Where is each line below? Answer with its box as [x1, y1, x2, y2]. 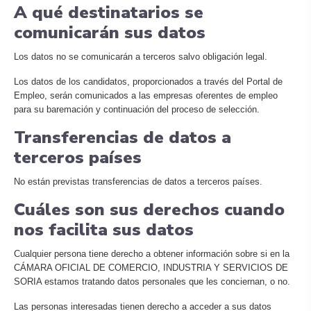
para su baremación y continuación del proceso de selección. [14, 104, 260, 115]
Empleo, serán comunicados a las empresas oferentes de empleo [14, 90, 278, 101]
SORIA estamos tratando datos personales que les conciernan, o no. [14, 276, 290, 287]
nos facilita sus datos [14, 218, 194, 242]
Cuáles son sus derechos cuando [14, 198, 285, 221]
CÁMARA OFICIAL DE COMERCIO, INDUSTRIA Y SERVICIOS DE [14, 262, 288, 273]
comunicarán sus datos [14, 21, 205, 44]
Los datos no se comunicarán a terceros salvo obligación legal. [14, 51, 267, 62]
